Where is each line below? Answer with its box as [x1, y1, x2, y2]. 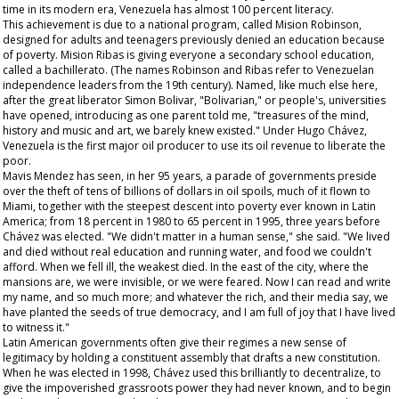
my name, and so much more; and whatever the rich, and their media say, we [3, 289, 388, 305]
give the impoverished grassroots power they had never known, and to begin [3, 380, 391, 395]
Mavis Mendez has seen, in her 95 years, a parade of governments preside [3, 168, 377, 183]
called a [3, 62, 45, 77]
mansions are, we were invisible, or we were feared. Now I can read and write [3, 274, 391, 289]
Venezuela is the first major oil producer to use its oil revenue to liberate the [3, 138, 386, 153]
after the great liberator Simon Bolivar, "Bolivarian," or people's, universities [3, 93, 386, 108]
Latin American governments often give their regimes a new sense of [3, 335, 346, 350]
